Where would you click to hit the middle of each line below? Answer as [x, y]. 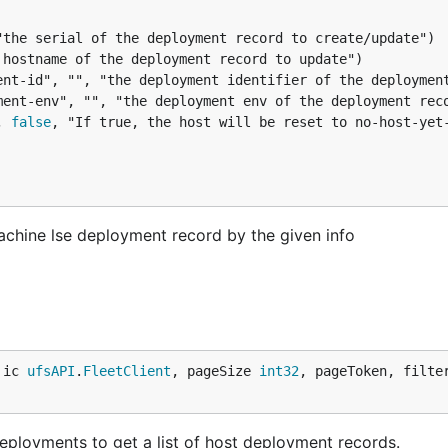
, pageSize [215, 371]
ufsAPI [51, 371]
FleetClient [127, 371]
